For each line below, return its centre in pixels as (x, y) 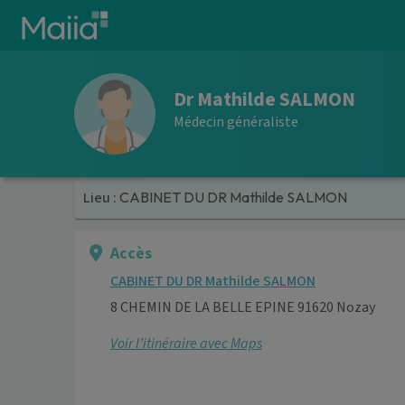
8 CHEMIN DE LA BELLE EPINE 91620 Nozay (243, 307)
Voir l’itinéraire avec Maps (186, 343)
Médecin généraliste (236, 122)
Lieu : (102, 198)
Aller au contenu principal (96, 17)
